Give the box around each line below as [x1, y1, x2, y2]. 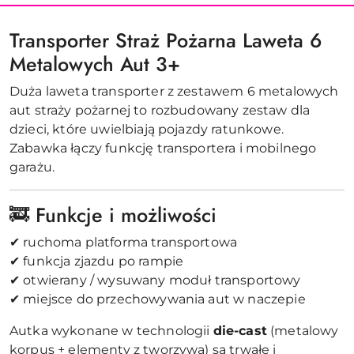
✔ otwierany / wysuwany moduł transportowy [9, 273, 301, 288]
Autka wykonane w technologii [9, 323, 213, 338]
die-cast [213, 323, 267, 338]
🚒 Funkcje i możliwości [9, 201, 217, 229]
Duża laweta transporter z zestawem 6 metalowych [9, 84, 339, 99]
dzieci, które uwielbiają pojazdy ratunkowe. [9, 122, 284, 137]
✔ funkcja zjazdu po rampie [9, 254, 184, 269]
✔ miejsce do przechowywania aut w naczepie [9, 292, 306, 307]
